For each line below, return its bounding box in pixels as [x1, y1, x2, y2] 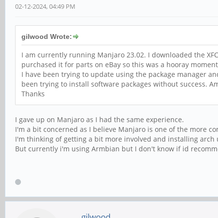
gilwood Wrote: [21, 32, 72, 40]
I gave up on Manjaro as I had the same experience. [15, 114, 184, 124]
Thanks [21, 89, 45, 98]
